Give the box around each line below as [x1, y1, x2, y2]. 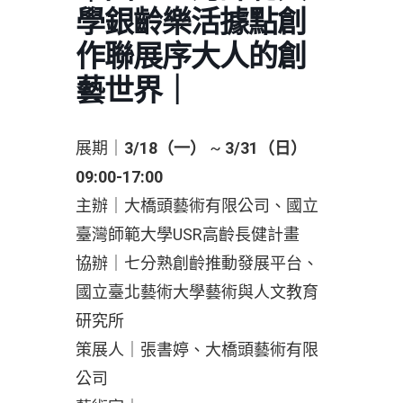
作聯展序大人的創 [76, 38, 306, 75]
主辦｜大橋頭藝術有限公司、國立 [76, 196, 318, 216]
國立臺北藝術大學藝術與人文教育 [76, 282, 318, 302]
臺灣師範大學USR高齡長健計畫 [76, 225, 300, 245]
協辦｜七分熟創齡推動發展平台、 [76, 254, 318, 273]
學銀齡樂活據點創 [76, 4, 306, 40]
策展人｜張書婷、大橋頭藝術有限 [76, 340, 318, 360]
